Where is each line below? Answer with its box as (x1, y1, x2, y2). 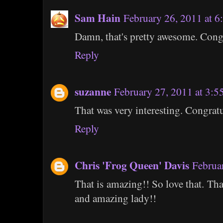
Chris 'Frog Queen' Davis (75, 157, 189, 173)
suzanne (75, 84, 111, 100)
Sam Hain (75, 10, 120, 26)
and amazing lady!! (75, 191, 156, 206)
